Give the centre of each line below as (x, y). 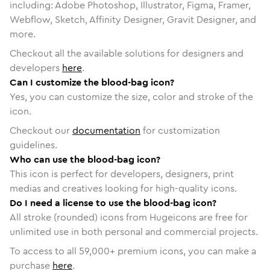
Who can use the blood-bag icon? (85, 159)
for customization (180, 130)
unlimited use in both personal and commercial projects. (134, 231)
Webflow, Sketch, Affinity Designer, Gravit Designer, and (133, 19)
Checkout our (41, 130)
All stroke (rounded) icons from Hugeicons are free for (129, 217)
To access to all (44, 251)
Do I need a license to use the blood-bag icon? (113, 202)
